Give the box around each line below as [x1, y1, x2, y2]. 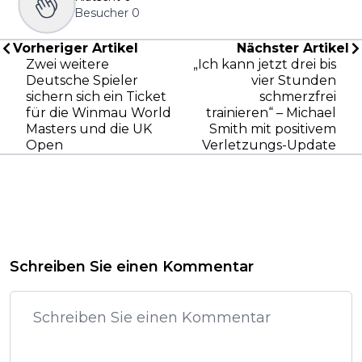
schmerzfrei [259, 89, 336, 105]
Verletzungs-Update [202, 137, 336, 154]
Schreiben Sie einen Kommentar [10, 258, 254, 276]
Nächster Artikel [237, 40, 349, 57]
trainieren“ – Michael [206, 105, 336, 121]
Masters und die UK [26, 121, 152, 137]
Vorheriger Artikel [13, 40, 138, 57]
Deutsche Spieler [26, 73, 138, 89]
